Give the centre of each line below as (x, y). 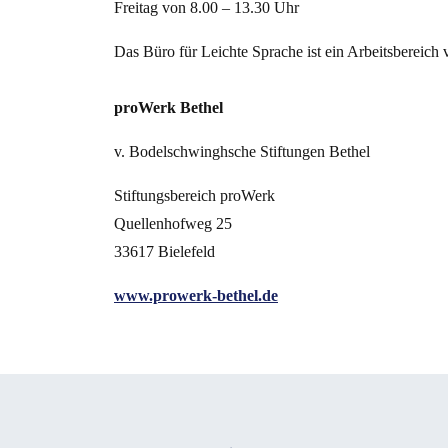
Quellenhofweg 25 (173, 223)
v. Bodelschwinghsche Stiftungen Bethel (242, 151)
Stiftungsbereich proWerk (194, 195)
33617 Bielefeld (164, 251)
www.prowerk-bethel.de (196, 295)
